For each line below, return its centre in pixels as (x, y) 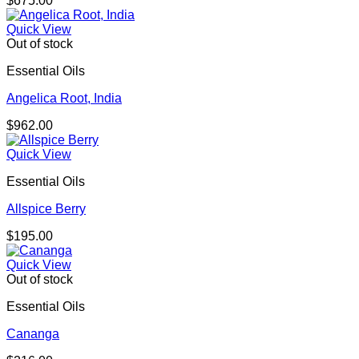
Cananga (33, 334)
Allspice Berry (46, 209)
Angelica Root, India (64, 99)
